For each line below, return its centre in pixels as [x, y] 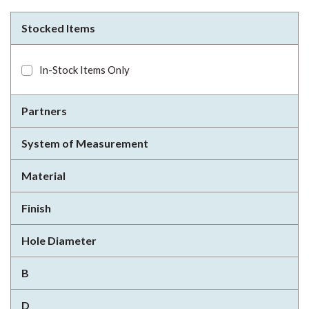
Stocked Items [58, 28]
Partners [44, 111]
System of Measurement [85, 143]
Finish [36, 208]
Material [43, 176]
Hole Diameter [59, 240]
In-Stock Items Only [84, 70]
